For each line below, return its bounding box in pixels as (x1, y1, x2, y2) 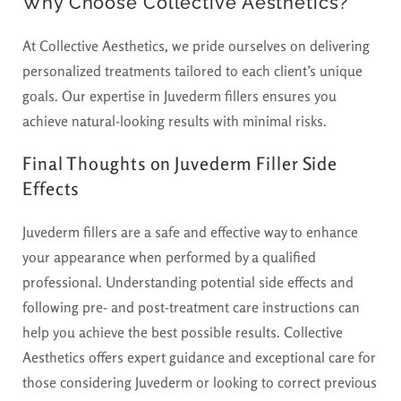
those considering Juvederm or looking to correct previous (22, 373, 377, 392)
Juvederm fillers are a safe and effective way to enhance (22, 223, 358, 242)
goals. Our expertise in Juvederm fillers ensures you (22, 87, 337, 106)
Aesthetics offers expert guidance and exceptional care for (22, 348, 376, 367)
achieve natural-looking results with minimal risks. (22, 112, 327, 131)
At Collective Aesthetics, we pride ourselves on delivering (22, 37, 370, 55)
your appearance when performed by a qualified (22, 248, 316, 267)
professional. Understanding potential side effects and (22, 273, 354, 292)
